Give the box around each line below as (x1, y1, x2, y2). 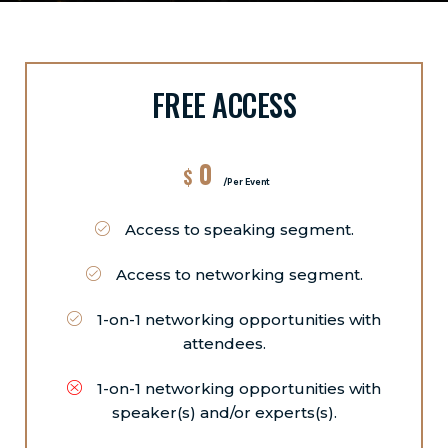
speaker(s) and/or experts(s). (111, 403, 337, 422)
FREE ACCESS (151, 82, 297, 127)
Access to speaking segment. (120, 220, 354, 239)
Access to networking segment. (111, 265, 363, 284)
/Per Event (222, 176, 270, 188)
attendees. (182, 334, 266, 353)
